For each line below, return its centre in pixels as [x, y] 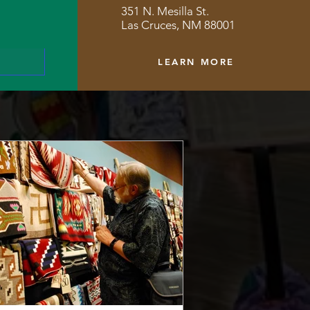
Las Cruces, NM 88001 [178, 25]
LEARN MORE [196, 61]
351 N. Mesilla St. [165, 11]
